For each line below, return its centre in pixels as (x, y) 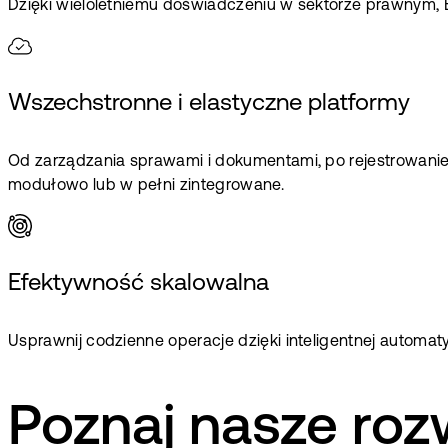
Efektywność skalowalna (138, 284)
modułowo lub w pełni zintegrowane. (146, 186)
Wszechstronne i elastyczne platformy (209, 104)
